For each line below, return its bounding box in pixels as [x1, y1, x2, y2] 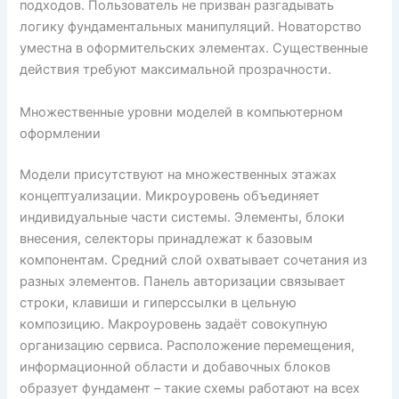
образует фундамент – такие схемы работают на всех [20, 379, 361, 396]
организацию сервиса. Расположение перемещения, [20, 337, 355, 354]
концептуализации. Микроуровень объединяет [20, 187, 321, 204]
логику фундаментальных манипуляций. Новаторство [20, 19, 362, 36]
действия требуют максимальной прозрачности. [20, 61, 332, 78]
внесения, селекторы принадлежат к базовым [20, 230, 313, 247]
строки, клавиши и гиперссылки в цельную [20, 294, 297, 311]
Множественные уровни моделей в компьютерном [20, 103, 344, 120]
